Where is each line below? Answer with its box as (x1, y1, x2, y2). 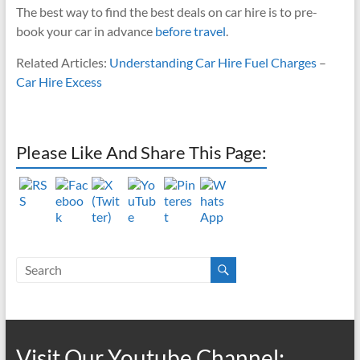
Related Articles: (15, 54, 109, 70)
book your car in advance (15, 22, 155, 39)
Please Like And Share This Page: (15, 141, 267, 163)
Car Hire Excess (15, 73, 102, 89)
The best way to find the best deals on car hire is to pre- (15, 3, 317, 19)
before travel (154, 22, 226, 39)
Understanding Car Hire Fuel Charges (108, 54, 319, 70)
